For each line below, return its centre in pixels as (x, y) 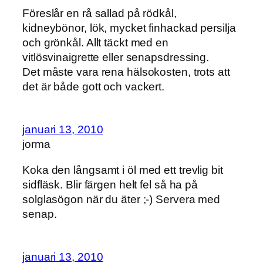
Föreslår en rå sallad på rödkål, (100, 13)
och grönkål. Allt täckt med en (95, 42)
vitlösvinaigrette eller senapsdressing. (116, 57)
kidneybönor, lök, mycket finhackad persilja (129, 28)
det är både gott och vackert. (94, 86)
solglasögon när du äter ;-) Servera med (122, 199)
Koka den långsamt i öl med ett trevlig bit (123, 170)
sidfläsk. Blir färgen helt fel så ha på (110, 184)
